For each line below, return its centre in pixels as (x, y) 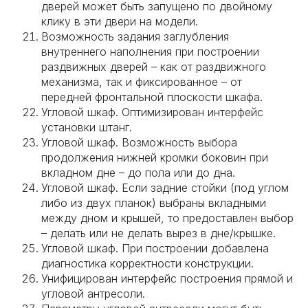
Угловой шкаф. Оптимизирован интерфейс (152, 112)
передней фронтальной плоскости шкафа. (152, 97)
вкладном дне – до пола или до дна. (138, 173)
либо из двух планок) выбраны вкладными (154, 203)
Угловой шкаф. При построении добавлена (155, 248)
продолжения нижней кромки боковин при (155, 157)
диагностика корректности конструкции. (147, 263)
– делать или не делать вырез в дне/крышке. (158, 233)
